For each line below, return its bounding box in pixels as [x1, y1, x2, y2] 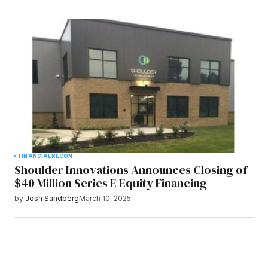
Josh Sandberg [25, 194, 79, 203]
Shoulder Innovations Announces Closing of [14, 162, 247, 179]
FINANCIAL [19, 153, 51, 160]
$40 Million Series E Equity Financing [14, 175, 207, 192]
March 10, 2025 [79, 194, 131, 203]
